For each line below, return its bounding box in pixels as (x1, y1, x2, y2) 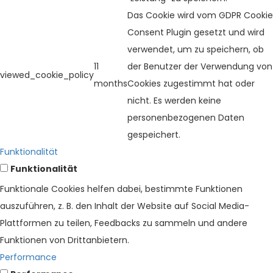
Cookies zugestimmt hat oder (127, 77, 255, 90)
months (94, 77, 127, 90)
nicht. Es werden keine (127, 94, 221, 107)
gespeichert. (127, 129, 180, 141)
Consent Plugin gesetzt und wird (127, 26, 264, 39)
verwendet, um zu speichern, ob (127, 43, 264, 56)
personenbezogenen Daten (127, 112, 244, 124)
